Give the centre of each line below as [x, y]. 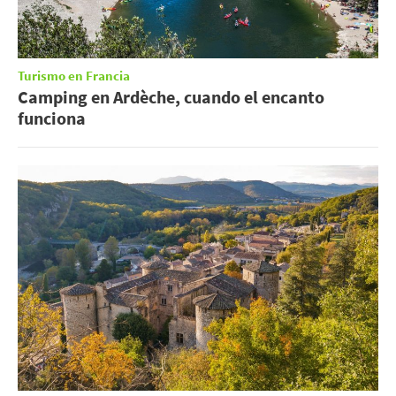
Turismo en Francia [74, 77]
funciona [52, 118]
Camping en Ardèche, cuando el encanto [171, 97]
